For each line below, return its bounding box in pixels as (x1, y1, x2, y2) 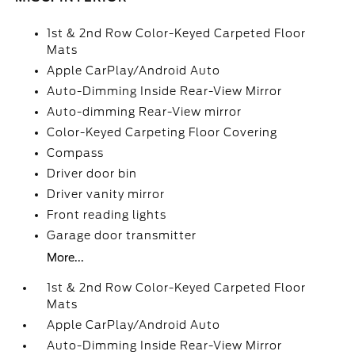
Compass (47, 147, 105, 159)
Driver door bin (47, 167, 138, 180)
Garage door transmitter (47, 229, 197, 242)
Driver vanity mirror (47, 188, 166, 200)
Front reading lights (47, 208, 167, 221)
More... (47, 251, 85, 264)
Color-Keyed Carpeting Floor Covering (47, 126, 278, 139)
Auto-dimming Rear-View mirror (47, 105, 242, 118)
